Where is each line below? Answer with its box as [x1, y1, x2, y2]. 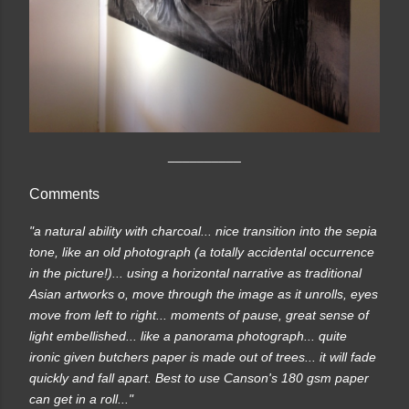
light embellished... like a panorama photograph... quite [29, 329, 347, 344]
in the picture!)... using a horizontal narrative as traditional [29, 266, 362, 281]
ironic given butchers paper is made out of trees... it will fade [29, 350, 376, 365]
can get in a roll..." [29, 392, 133, 407]
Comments [29, 184, 100, 202]
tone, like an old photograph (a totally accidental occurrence [29, 245, 374, 260]
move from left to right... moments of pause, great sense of [29, 308, 369, 323]
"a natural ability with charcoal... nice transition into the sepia [29, 224, 377, 239]
